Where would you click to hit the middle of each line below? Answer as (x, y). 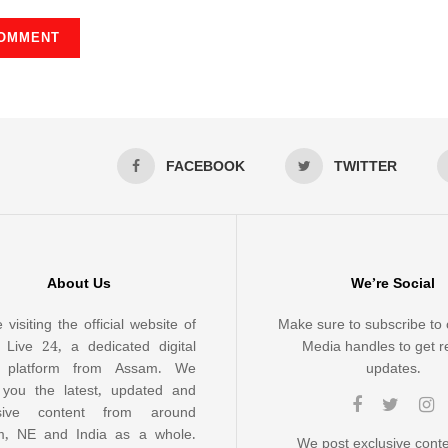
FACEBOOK (205, 166)
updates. (393, 368)
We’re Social (393, 283)
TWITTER (365, 166)
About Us (78, 283)
